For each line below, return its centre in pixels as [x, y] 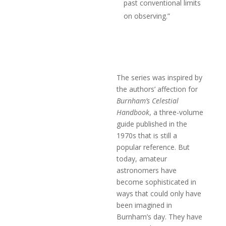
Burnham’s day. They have [160, 216]
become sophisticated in [157, 182]
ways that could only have [159, 193]
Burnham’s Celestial [148, 100]
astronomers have [147, 170]
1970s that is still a [147, 135]
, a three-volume [177, 112]
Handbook [133, 112]
